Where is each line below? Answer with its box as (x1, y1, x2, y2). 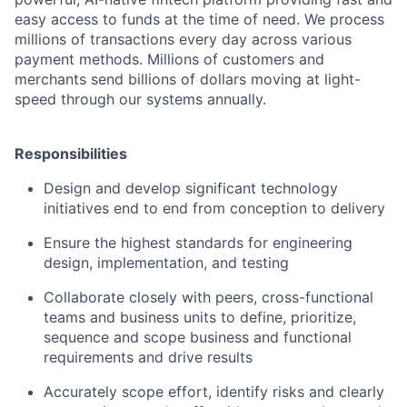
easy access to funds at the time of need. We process (15, 9, 384, 28)
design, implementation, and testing (44, 253, 289, 272)
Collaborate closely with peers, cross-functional (44, 287, 373, 306)
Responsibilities (15, 144, 127, 163)
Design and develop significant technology (44, 178, 338, 197)
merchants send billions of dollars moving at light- (15, 69, 361, 88)
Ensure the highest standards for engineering (44, 233, 352, 252)
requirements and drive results (44, 347, 253, 366)
